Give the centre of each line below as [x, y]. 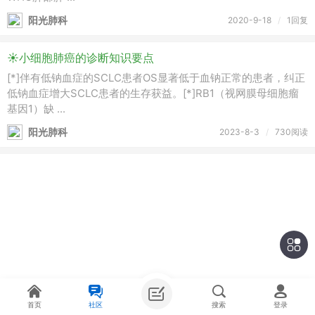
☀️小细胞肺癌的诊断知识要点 [81, 58]
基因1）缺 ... [36, 109]
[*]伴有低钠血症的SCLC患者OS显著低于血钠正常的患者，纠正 [156, 78]
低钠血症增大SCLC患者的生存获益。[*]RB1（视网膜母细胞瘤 [153, 93]
